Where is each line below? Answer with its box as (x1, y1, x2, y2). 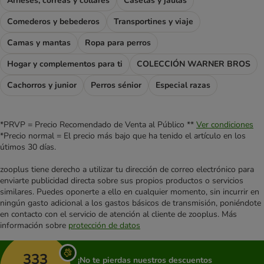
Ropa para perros (85, 37, 151, 48)
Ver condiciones (196, 118, 253, 130)
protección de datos (68, 219, 140, 231)
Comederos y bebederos (7, 15, 100, 27)
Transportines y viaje (114, 15, 193, 27)
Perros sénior (91, 79, 141, 91)
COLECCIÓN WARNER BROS (137, 58, 250, 70)
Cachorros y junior (7, 79, 77, 91)
